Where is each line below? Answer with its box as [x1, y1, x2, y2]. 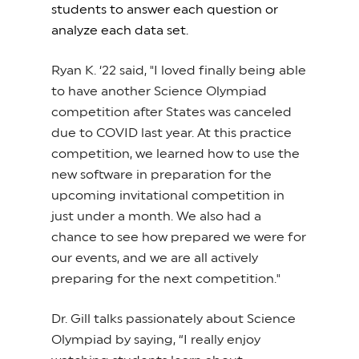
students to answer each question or [51, 3, 278, 16]
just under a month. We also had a [51, 210, 261, 223]
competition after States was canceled [51, 106, 292, 119]
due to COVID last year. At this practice [51, 127, 292, 139]
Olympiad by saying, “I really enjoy [51, 333, 260, 346]
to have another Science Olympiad [51, 85, 267, 98]
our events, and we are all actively [51, 252, 258, 264]
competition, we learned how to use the [51, 147, 300, 160]
